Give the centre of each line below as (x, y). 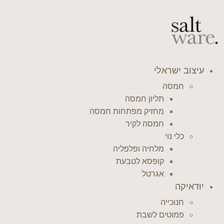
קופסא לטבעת (140, 161)
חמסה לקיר (145, 124)
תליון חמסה (144, 99)
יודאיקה (189, 186)
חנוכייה (172, 202)
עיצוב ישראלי (179, 70)
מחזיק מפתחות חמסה (127, 111)
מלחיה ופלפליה (138, 149)
